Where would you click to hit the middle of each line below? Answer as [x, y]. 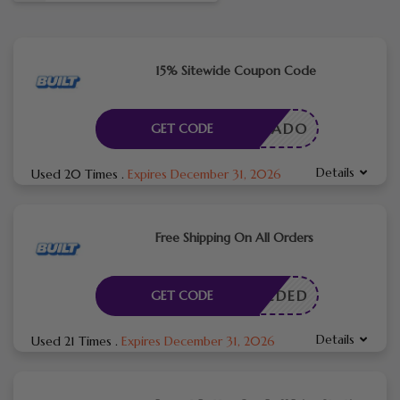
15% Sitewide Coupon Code [235, 70]
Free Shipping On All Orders [234, 237]
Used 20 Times [76, 174]
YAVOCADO [261, 128]
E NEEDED [269, 295]
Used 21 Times [73, 341]
